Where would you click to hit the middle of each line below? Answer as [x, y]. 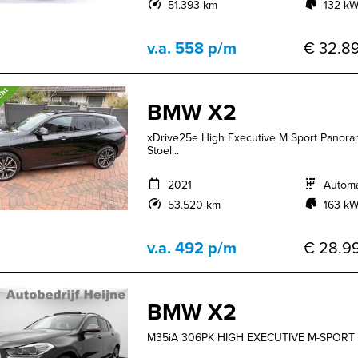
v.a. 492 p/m [192, 248]
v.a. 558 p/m [192, 48]
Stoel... [163, 151]
